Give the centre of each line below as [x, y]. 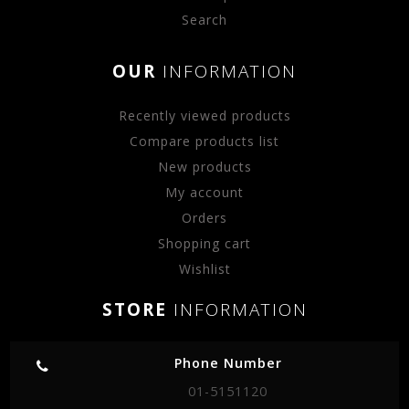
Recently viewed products [204, 115]
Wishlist [204, 268]
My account [204, 192]
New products [204, 166]
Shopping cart [204, 243]
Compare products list [204, 141]
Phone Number [228, 362]
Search [204, 19]
